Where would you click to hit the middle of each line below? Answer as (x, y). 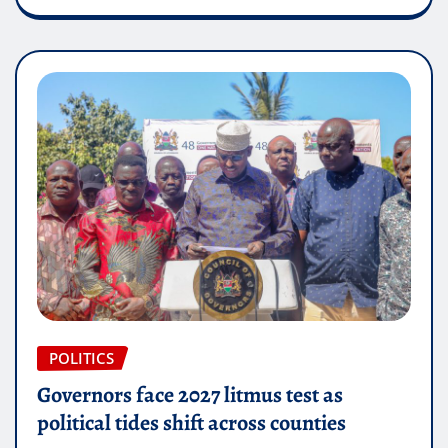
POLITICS (81, 357)
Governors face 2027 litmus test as (190, 394)
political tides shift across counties (191, 422)
